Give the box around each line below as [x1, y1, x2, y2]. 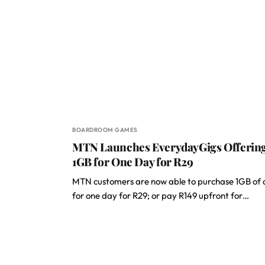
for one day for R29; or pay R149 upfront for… [72, 190, 249, 201]
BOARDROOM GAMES [72, 126, 138, 134]
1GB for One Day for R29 [72, 154, 193, 169]
